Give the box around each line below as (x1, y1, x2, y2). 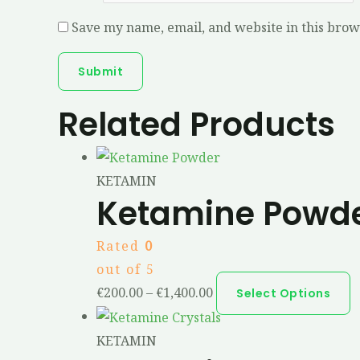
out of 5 (96, 260, 155, 279)
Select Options (236, 285, 330, 302)
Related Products (58, 102, 335, 148)
